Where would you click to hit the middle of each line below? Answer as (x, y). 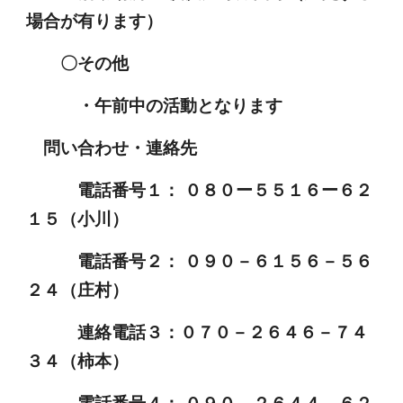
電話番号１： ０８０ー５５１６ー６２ (200, 189)
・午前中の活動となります (155, 105)
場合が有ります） (95, 20)
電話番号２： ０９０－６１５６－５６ (200, 260)
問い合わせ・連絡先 (112, 147)
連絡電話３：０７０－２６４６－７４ (197, 331)
